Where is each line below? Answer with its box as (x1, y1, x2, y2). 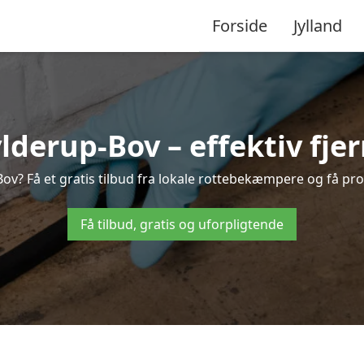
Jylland (293, 14, 342, 37)
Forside (212, 14, 267, 37)
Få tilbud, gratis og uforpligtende (80, 215, 284, 233)
